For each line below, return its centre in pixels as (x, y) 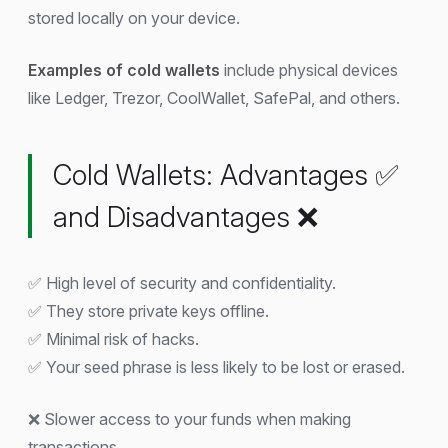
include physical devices (309, 69)
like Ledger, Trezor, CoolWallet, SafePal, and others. (214, 97)
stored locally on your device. (134, 17)
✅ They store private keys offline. (148, 310)
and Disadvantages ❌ (185, 216)
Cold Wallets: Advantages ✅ (226, 174)
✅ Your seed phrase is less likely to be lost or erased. (216, 366)
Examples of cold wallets (124, 69)
